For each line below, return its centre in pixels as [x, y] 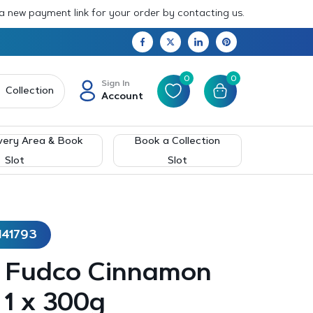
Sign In [115, 83]
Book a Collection [178, 141]
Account [122, 97]
